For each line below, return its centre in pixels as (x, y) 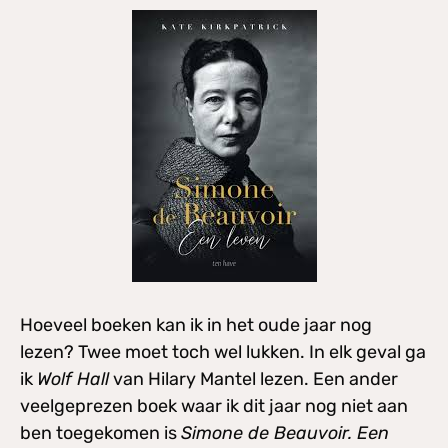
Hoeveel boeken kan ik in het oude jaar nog (196, 325)
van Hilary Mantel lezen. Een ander (253, 379)
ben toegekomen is (100, 433)
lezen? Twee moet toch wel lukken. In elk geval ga (223, 352)
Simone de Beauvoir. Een (285, 433)
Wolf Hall (73, 379)
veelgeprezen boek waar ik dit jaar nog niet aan (214, 406)
